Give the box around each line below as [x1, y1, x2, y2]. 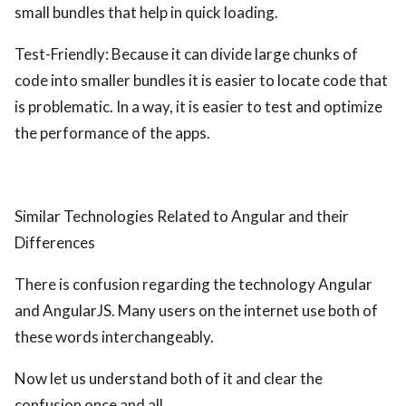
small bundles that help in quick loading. [14, 3, 278, 22]
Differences [14, 233, 95, 252]
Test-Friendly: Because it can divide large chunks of [14, 44, 358, 63]
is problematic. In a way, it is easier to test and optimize [14, 97, 382, 116]
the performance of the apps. [14, 123, 210, 142]
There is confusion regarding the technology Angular [14, 275, 372, 294]
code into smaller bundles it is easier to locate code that [14, 71, 388, 90]
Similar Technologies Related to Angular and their [14, 207, 349, 226]
